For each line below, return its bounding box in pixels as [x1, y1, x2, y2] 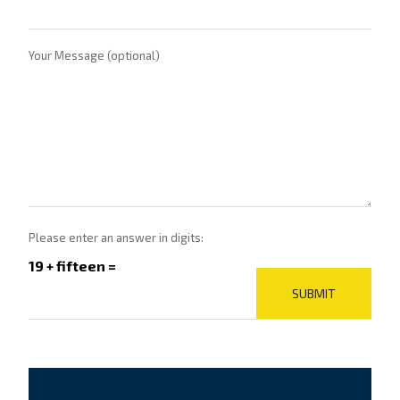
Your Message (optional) [29, 48, 161, 62]
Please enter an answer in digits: [29, 230, 204, 245]
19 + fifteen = [29, 257, 117, 274]
